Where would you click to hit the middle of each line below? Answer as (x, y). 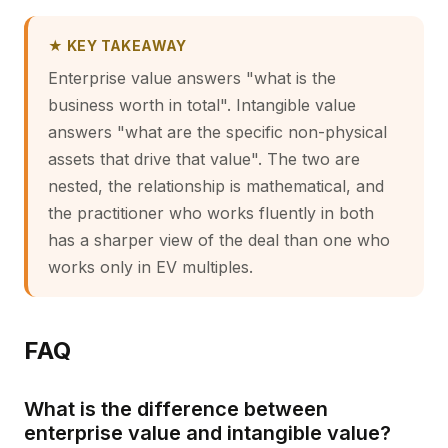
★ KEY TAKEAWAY (117, 45)
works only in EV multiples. (150, 267)
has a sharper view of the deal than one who (219, 240)
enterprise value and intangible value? (207, 433)
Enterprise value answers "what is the (192, 78)
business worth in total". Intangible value (202, 105)
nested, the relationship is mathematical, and (216, 186)
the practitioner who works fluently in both (211, 213)
